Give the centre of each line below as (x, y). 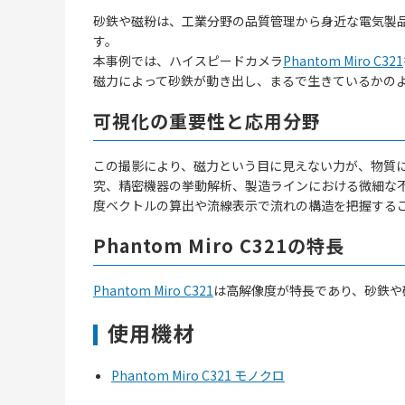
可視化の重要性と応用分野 (207, 120)
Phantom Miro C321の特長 (219, 245)
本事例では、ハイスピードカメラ (188, 60)
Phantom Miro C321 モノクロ (198, 375)
